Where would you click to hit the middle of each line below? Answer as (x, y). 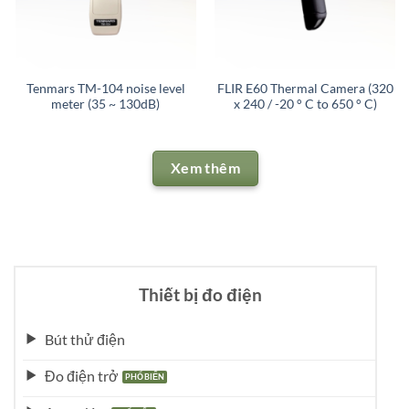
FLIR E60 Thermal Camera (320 (305, 88)
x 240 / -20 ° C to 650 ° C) (305, 104)
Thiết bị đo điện (200, 294)
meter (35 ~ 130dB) (106, 104)
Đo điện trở (81, 376)
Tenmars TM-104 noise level (105, 88)
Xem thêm (205, 168)
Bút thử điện (84, 340)
